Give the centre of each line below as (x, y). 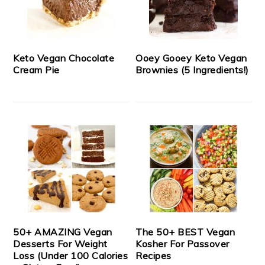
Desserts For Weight (60, 244)
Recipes (153, 256)
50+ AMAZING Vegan (63, 232)
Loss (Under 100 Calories (71, 256)
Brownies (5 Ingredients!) (192, 70)
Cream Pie (36, 70)
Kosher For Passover (182, 244)
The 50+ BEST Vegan (185, 232)
